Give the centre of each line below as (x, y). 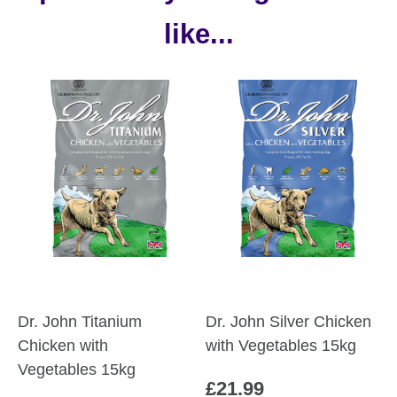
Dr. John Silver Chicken (289, 322)
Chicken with (63, 346)
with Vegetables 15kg (281, 346)
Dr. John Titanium (80, 322)
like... (198, 35)
